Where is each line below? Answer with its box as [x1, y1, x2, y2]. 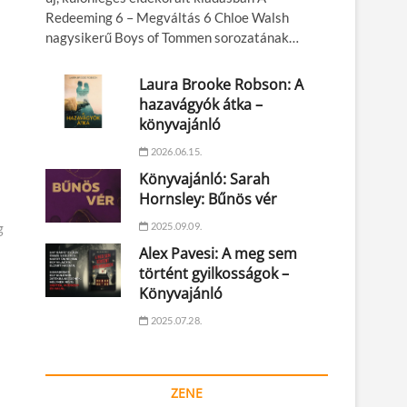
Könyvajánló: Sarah [139, 168, 271, 189]
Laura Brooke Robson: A [139, 74, 304, 94]
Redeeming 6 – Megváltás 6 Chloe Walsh [45, 8, 289, 25]
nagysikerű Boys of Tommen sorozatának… [45, 28, 299, 45]
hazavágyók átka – [139, 94, 263, 114]
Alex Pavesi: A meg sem [139, 243, 298, 263]
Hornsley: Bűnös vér [139, 188, 278, 209]
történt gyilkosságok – [139, 263, 290, 283]
